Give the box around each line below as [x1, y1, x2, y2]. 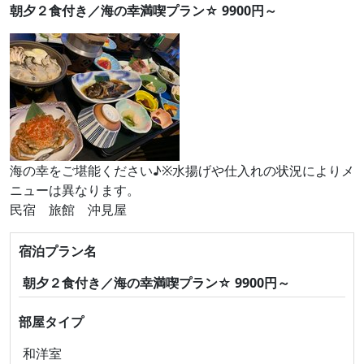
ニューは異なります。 [10, 181, 140, 199]
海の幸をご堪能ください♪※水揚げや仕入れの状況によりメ [10, 162, 354, 180]
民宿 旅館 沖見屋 [10, 201, 127, 219]
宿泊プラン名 [19, 242, 97, 260]
